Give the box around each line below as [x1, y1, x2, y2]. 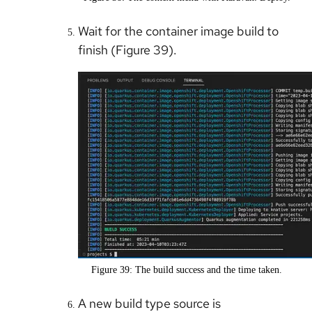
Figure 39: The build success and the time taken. [91, 265, 282, 276]
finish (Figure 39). [78, 42, 180, 58]
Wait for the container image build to [78, 23, 279, 40]
